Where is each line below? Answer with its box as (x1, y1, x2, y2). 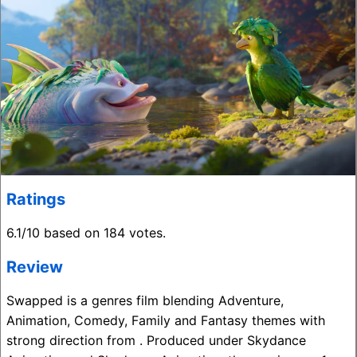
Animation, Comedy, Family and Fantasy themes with (6, 312, 325, 329)
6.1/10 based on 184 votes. (6, 225, 166, 241)
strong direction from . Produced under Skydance (6, 332, 306, 349)
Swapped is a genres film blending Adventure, (6, 292, 284, 309)
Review (6, 257, 63, 277)
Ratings (6, 190, 65, 210)
